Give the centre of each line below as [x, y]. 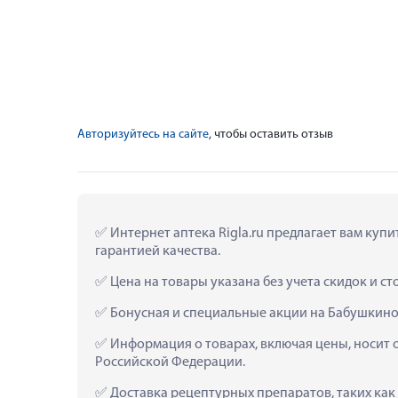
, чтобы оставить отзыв [271, 134]
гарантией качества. [158, 251]
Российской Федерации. [170, 362]
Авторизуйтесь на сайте [143, 134]
